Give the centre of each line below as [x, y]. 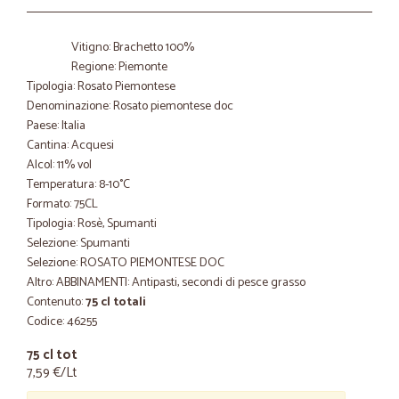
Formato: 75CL [62, 204]
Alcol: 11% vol [59, 165]
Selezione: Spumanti [78, 244]
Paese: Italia [56, 126]
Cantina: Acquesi [70, 146]
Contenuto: [56, 302]
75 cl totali [116, 302]
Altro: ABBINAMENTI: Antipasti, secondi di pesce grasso [166, 283]
